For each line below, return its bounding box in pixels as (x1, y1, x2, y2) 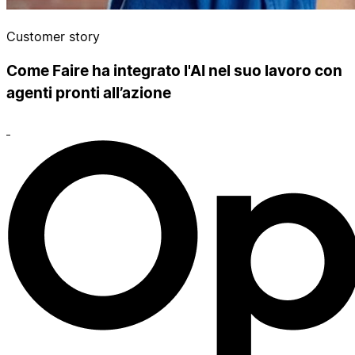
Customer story (6, 28, 100, 44)
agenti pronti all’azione (6, 84, 171, 103)
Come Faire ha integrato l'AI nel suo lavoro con (6, 62, 342, 81)
